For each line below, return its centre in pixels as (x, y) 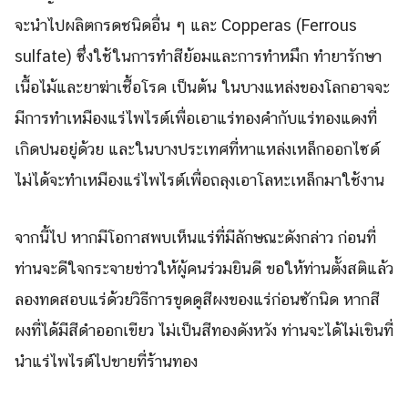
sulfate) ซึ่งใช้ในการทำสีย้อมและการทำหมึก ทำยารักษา (198, 56)
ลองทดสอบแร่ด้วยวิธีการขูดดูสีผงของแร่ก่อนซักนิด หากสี (197, 300)
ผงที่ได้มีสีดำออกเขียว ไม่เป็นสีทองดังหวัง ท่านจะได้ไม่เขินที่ (204, 331)
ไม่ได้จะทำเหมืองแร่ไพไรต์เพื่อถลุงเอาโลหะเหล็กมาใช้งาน (199, 180)
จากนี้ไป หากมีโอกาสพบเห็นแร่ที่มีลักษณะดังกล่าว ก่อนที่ (195, 238)
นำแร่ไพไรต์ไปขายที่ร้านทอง (106, 362)
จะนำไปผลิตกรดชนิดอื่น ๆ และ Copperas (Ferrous (186, 25)
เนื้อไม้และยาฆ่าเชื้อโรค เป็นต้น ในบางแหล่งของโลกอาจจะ (202, 87)
